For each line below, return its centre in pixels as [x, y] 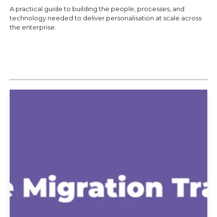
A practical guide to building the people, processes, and [97, 8]
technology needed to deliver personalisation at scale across [106, 18]
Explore [33, 51]
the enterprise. [33, 27]
